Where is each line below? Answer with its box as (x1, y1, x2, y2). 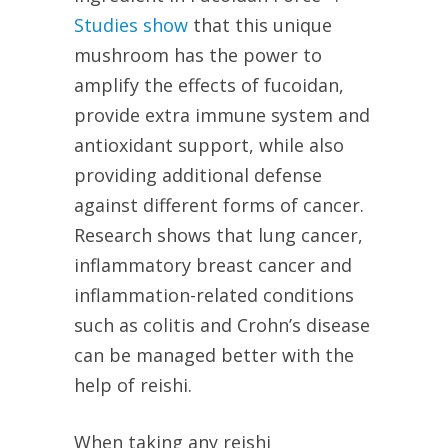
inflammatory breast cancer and (74, 253, 352, 278)
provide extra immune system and (74, 103, 370, 128)
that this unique (188, 13, 332, 38)
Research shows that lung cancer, (74, 223, 363, 248)
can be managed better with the (74, 343, 354, 368)
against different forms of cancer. (74, 193, 364, 218)
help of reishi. (74, 373, 192, 398)
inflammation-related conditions (74, 283, 354, 308)
